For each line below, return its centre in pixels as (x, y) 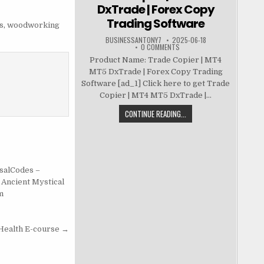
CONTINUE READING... (156, 114)
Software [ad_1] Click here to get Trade (156, 84)
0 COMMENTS (160, 47)
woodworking (33, 25)
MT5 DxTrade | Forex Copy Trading (156, 72)
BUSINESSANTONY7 (133, 40)
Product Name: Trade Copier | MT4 (156, 60)
